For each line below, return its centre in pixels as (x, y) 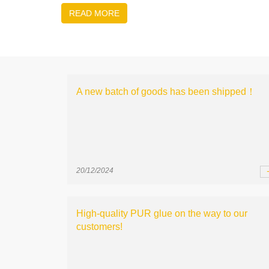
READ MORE (94, 13)
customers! (99, 226)
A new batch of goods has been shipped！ (166, 91)
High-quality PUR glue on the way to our (162, 213)
